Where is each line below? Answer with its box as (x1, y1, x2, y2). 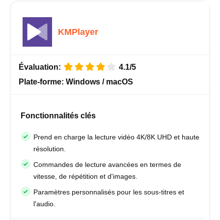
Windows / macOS (66, 77, 133, 86)
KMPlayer (58, 27, 98, 37)
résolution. (33, 144, 66, 153)
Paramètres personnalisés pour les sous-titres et (33, 188, 184, 196)
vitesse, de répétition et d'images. (33, 172, 137, 180)
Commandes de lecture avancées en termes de (33, 160, 181, 168)
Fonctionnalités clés (21, 111, 96, 120)
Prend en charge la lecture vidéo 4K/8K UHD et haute (33, 133, 199, 141)
